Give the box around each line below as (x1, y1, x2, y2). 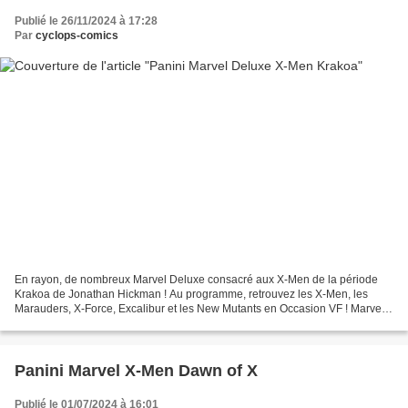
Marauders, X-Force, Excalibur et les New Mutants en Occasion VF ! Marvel (15, 301, 384, 315)
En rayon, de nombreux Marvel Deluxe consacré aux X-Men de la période (15, 272, 378, 286)
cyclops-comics (36, 29, 118, 43)
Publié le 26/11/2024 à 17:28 (15, 15, 158, 28)
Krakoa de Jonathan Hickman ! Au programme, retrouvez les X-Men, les (15, 287, 368, 301)
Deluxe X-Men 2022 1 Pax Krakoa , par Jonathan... (15, 316, 265, 330)
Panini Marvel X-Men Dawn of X (15, 361, 258, 380)
